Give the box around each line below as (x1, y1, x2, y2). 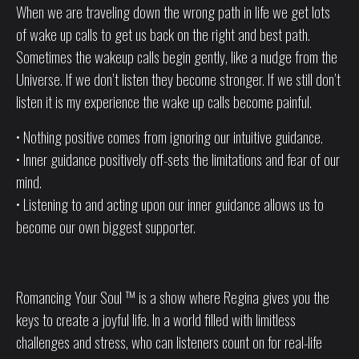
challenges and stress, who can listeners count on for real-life (16, 330, 322, 353)
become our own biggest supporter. (16, 215, 196, 237)
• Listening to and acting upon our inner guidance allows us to (16, 192, 324, 215)
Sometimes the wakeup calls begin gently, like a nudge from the (16, 45, 337, 67)
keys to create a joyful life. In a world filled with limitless (16, 308, 296, 330)
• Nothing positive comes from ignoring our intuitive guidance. (16, 125, 323, 147)
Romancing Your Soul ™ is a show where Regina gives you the (16, 285, 329, 308)
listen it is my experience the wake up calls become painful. (16, 90, 312, 112)
